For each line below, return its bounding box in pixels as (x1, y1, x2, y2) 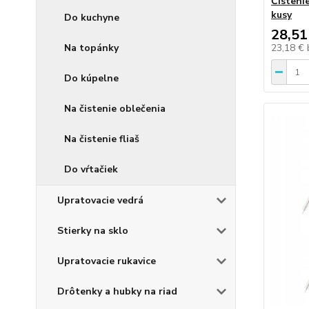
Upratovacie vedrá (57, 194, 143, 207)
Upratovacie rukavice (57, 255, 156, 268)
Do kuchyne (64, 11, 119, 24)
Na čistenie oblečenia (64, 102, 166, 115)
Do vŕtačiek (64, 163, 118, 176)
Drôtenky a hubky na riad (57, 285, 177, 298)
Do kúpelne (64, 72, 119, 85)
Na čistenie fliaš (64, 132, 139, 146)
